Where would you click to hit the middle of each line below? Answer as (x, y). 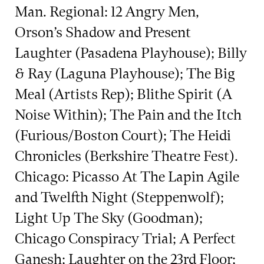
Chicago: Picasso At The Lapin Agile (127, 177)
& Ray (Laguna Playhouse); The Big (125, 74)
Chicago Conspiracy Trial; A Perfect (125, 239)
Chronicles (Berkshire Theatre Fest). (126, 156)
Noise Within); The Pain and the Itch (128, 115)
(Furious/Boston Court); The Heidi (123, 136)
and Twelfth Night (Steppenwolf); (119, 198)
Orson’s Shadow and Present (103, 33)
